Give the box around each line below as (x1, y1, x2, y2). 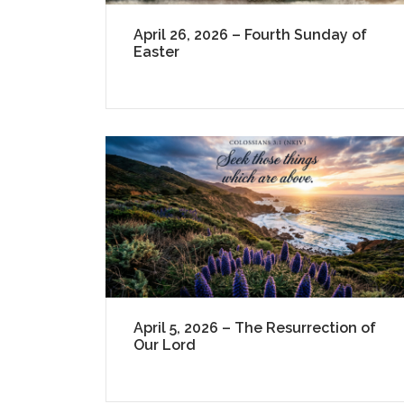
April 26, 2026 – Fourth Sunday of (133, 26, 367, 44)
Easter (133, 43, 179, 61)
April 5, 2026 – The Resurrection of (133, 319, 376, 337)
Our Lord (133, 336, 196, 354)
